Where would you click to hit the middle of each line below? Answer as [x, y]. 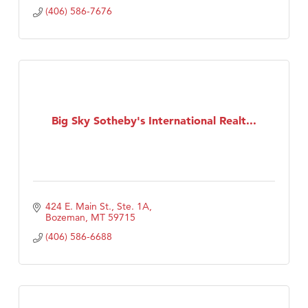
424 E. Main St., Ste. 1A [97, 207]
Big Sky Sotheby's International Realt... [154, 120]
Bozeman [65, 218]
